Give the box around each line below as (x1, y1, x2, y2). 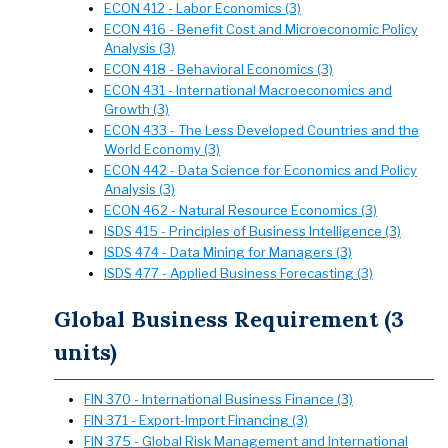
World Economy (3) (104, 141, 220, 157)
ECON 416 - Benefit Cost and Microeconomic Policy (104, 21, 418, 37)
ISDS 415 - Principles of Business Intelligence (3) (104, 223, 401, 239)
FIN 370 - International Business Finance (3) (84, 391, 353, 407)
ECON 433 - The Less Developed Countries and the (104, 122, 419, 138)
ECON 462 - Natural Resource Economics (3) (104, 202, 377, 218)
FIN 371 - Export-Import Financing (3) (84, 412, 308, 428)
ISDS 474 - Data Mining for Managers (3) (104, 244, 352, 260)
